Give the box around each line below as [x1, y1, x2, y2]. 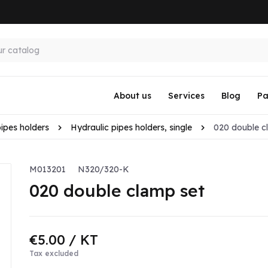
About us [113, 90, 151, 101]
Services [167, 90, 205, 101]
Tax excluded [29, 249, 78, 258]
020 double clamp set [29, 180, 205, 202]
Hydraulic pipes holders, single [71, 122, 192, 133]
